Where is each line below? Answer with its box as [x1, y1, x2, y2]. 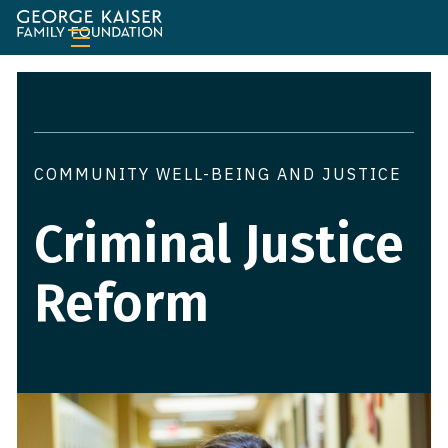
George [27, 11, 80, 31]
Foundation [27, 77, 108, 97]
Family [27, 55, 74, 75]
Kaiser [27, 33, 72, 53]
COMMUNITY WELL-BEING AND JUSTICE [34, 164, 402, 184]
